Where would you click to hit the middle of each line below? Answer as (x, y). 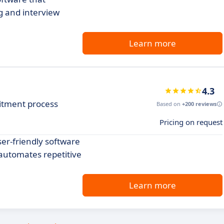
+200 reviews (199, 103)
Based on (169, 103)
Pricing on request (191, 122)
